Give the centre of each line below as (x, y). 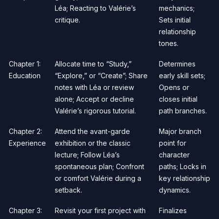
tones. (169, 43)
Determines (177, 64)
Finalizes (173, 210)
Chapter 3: (25, 210)
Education (25, 75)
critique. (67, 20)
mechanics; (177, 8)
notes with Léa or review (94, 87)
